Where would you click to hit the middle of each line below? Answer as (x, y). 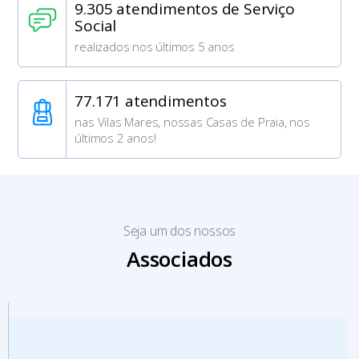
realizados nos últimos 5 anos (155, 47)
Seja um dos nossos (179, 231)
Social (96, 26)
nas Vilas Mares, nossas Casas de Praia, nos (192, 122)
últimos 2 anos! (115, 138)
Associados (179, 259)
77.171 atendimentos (151, 101)
